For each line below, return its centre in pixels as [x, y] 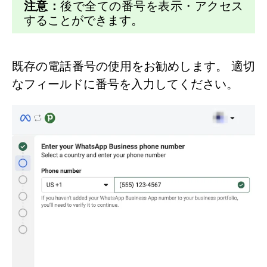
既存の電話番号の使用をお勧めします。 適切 [133, 66]
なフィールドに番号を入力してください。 [125, 84]
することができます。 [83, 21]
